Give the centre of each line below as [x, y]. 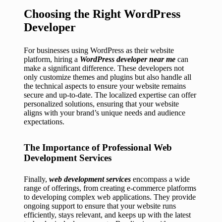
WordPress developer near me [128, 59]
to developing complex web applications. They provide [110, 197]
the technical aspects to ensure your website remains [105, 86]
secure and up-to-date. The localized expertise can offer [110, 95]
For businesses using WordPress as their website [99, 51]
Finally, [36, 179]
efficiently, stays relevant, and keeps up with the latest [107, 215]
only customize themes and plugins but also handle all [108, 77]
